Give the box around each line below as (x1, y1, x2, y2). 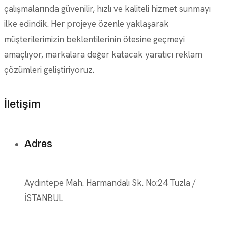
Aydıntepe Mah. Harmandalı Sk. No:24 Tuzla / (24, 177, 196, 188)
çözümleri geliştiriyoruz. (4, 64, 94, 75)
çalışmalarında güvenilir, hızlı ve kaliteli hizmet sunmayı (4, 3, 211, 14)
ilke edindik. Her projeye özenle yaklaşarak (4, 18, 169, 30)
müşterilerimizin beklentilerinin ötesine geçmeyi (4, 33, 185, 45)
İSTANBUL (24, 192, 63, 204)
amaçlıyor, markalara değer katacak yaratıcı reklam (4, 48, 202, 60)
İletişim (4, 98, 41, 110)
